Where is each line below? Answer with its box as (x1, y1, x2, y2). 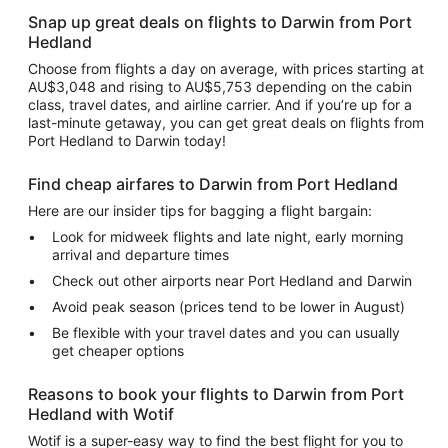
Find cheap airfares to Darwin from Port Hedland (28, 174, 402, 194)
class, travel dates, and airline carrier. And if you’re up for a (28, 96, 412, 113)
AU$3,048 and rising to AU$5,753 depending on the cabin (28, 78, 412, 95)
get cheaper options (52, 342, 192, 359)
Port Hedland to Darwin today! (28, 132, 234, 149)
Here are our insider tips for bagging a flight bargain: (28, 202, 376, 219)
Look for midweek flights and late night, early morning (52, 228, 404, 245)
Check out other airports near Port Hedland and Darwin (52, 272, 412, 289)
